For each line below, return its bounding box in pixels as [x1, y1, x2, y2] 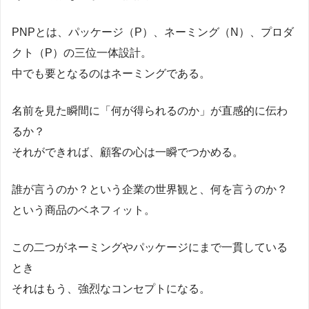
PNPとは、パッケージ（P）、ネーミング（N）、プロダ [12, 26, 294, 38]
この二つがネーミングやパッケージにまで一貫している [12, 241, 288, 253]
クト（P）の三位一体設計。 [12, 46, 152, 59]
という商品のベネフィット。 [12, 203, 155, 216]
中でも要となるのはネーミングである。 [12, 67, 210, 79]
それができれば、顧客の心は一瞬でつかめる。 [12, 146, 243, 158]
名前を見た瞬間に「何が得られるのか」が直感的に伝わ [12, 104, 288, 117]
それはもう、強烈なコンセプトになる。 [12, 282, 210, 295]
